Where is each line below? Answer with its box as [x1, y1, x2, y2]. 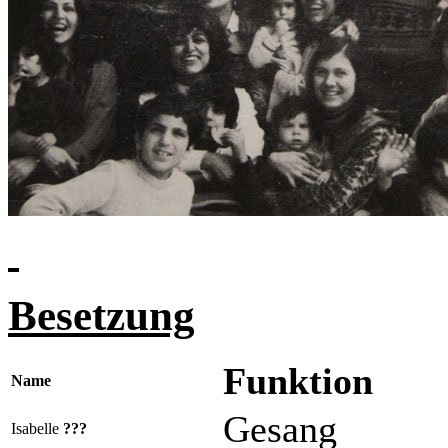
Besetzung [8, 292, 195, 339]
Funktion [223, 360, 373, 402]
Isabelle [11, 420, 63, 437]
